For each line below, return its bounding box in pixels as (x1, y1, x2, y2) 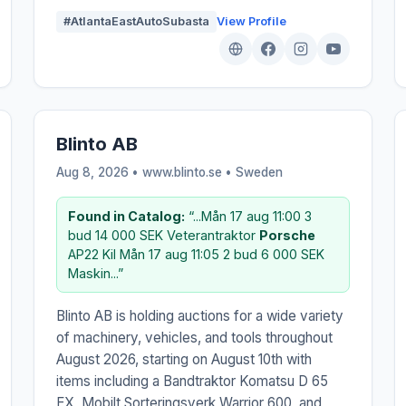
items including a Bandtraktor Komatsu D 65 (56, 372, 329, 390)
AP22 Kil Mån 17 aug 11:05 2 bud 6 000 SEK (68, 246, 325, 262)
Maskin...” (68, 265, 124, 281)
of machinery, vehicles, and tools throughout (56, 328, 333, 346)
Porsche (259, 227, 316, 243)
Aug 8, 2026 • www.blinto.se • (56, 164, 237, 179)
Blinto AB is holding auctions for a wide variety (56, 306, 344, 324)
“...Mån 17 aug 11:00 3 (185, 208, 313, 224)
